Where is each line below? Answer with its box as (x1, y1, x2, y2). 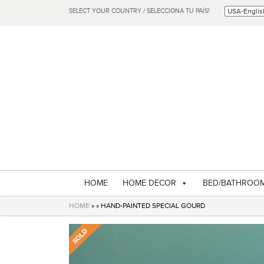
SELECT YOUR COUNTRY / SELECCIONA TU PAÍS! (69, 7, 210, 15)
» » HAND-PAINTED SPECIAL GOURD (90, 202, 205, 210)
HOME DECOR (123, 179, 176, 188)
